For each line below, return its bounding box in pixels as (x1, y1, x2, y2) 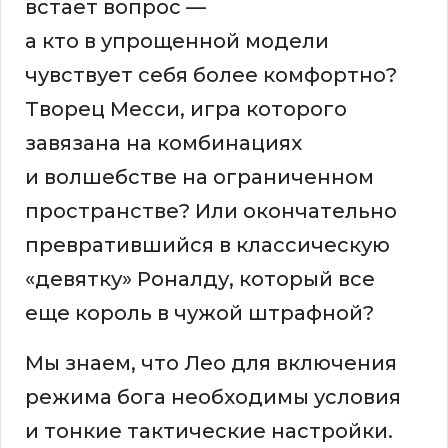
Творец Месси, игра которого (25, 97, 347, 122)
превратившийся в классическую (25, 233, 390, 258)
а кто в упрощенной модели (25, 29, 329, 54)
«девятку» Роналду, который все (25, 267, 375, 292)
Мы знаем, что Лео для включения (25, 351, 397, 376)
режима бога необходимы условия (25, 385, 401, 410)
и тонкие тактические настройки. (25, 419, 393, 444)
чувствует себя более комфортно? (25, 63, 397, 88)
